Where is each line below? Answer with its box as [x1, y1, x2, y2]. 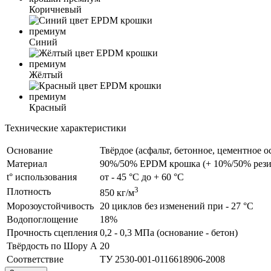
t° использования [7, 171, 77, 182]
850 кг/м [100, 188, 134, 198]
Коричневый [29, 4, 82, 15]
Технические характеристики [5, 122, 126, 133]
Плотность [7, 186, 51, 197]
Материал [7, 158, 47, 169]
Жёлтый [29, 69, 63, 80]
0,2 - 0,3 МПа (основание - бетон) [100, 227, 238, 238]
